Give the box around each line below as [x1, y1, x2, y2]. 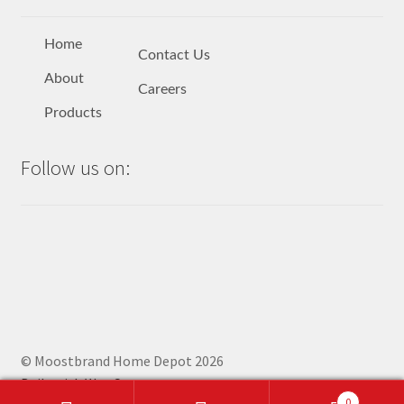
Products [43, 106, 102, 121]
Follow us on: [20, 155, 130, 181]
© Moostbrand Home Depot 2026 [20, 352, 224, 371]
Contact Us [137, 47, 210, 62]
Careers [137, 81, 187, 96]
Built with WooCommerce [20, 374, 180, 393]
